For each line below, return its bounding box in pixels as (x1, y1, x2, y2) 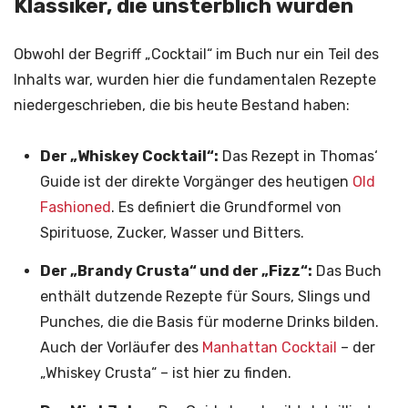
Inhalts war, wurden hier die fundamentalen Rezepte (14, 71, 376, 89)
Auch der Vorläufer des (39, 338, 202, 356)
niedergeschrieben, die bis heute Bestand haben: (14, 97, 350, 115)
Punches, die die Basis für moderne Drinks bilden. (39, 312, 379, 331)
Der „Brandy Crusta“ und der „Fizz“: (39, 261, 312, 280)
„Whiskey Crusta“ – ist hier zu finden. (39, 363, 291, 382)
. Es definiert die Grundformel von (110, 198, 342, 216)
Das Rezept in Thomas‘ (218, 147, 378, 165)
